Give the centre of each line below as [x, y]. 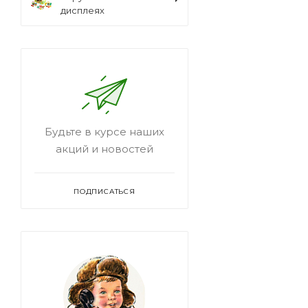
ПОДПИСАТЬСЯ [104, 191]
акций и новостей [104, 149]
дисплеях [82, 10]
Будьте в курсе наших [104, 132]
